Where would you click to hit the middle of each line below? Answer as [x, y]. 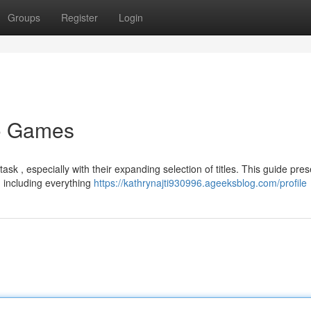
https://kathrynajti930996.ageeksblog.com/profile [200, 183]
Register [79, 17]
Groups [24, 17]
